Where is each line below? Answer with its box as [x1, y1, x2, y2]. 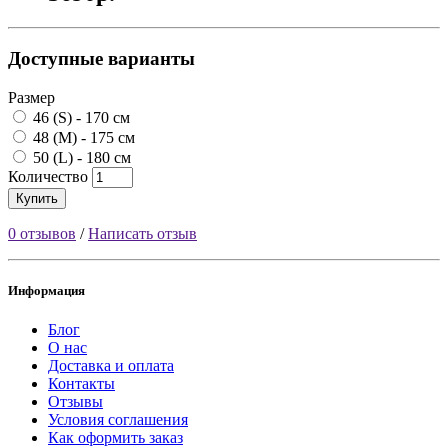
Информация [8, 282, 85, 298]
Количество [8, 167, 88, 185]
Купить [16, 190, 58, 206]
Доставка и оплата [48, 356, 174, 374]
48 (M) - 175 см [29, 128, 135, 146]
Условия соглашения [48, 410, 188, 428]
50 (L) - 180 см [29, 148, 131, 166]
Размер [8, 88, 55, 106]
